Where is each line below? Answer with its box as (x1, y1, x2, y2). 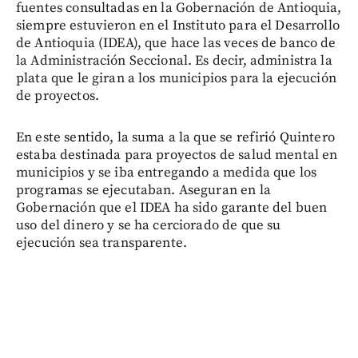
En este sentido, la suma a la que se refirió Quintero (16, 128, 335, 146)
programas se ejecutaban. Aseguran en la (16, 181, 271, 199)
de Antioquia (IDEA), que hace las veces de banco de (16, 34, 336, 52)
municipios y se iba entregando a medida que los (16, 163, 317, 181)
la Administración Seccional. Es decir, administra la (16, 51, 332, 70)
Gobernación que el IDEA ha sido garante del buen (16, 198, 328, 217)
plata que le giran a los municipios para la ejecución (16, 69, 336, 87)
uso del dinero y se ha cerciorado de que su (16, 216, 281, 234)
